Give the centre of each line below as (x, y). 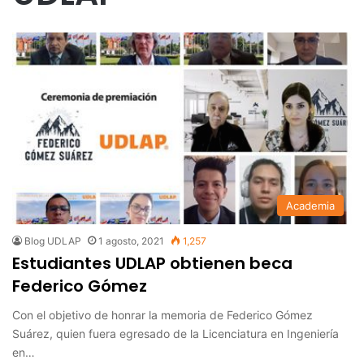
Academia (310, 205)
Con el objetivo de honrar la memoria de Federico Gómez (162, 314)
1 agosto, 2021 (131, 240)
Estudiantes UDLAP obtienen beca (152, 263)
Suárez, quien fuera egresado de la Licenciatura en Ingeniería (175, 333)
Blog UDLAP (53, 240)
